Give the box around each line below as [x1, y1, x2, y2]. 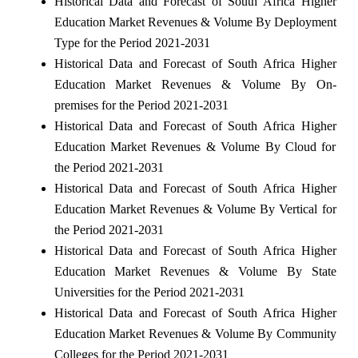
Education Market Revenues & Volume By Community [54, 326, 336, 340]
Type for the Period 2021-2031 [54, 35, 210, 50]
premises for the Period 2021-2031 [54, 97, 229, 112]
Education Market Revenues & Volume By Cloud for [54, 139, 336, 153]
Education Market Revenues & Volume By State [54, 264, 336, 278]
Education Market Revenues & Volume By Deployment [54, 14, 336, 29]
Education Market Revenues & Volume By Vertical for [54, 201, 336, 216]
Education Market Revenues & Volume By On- [54, 77, 336, 91]
